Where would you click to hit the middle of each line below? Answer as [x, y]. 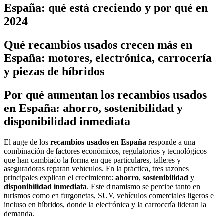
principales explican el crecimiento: [60, 178]
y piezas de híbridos [54, 71]
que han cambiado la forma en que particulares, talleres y [92, 160]
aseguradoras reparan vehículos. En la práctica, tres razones [96, 169]
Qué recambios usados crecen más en [98, 44]
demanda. [19, 214]
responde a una [171, 142]
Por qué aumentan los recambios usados [105, 94]
